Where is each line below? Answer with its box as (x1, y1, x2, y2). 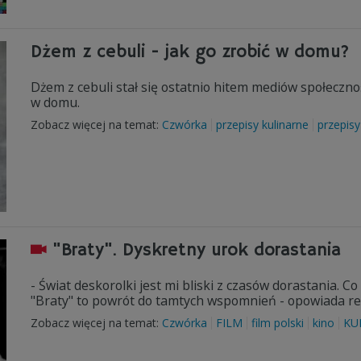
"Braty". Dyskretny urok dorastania (52, 239, 341, 262)
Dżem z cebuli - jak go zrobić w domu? (31, 41, 349, 64)
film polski (251, 315, 304, 330)
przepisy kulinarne (216, 117, 309, 132)
